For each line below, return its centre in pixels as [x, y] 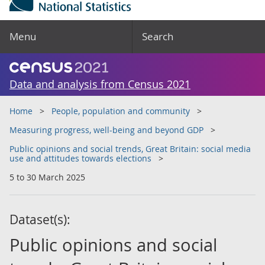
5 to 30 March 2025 [47, 177]
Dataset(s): [40, 219]
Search [158, 36]
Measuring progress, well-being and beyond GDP [106, 130]
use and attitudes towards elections [80, 158]
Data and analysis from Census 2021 [100, 84]
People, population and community [121, 111]
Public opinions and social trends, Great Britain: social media [130, 149]
